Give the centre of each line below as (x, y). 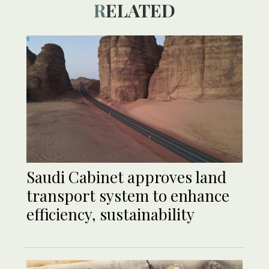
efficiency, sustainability (112, 214)
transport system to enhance (128, 196)
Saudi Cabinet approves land (126, 177)
